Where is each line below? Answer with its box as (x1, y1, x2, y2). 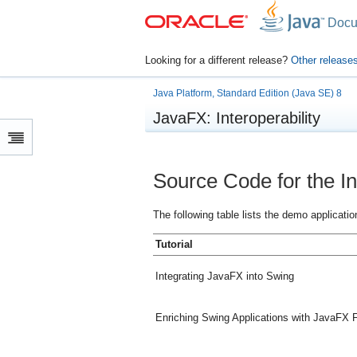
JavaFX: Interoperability (152, 109, 320, 127)
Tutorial (155, 238, 193, 251)
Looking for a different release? (144, 54, 291, 66)
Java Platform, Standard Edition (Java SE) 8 (152, 88, 342, 99)
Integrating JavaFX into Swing (155, 270, 294, 283)
